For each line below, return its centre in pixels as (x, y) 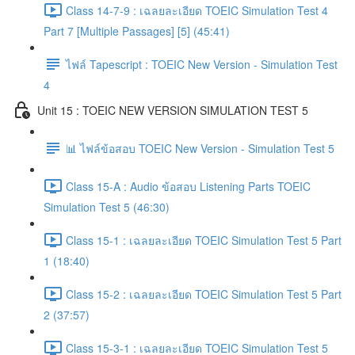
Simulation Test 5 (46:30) (107, 207)
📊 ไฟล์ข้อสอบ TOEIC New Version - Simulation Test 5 (200, 148)
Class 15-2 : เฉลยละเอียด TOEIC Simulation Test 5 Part (204, 294)
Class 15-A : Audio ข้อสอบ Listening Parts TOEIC (188, 186)
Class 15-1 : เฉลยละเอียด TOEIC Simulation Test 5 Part (204, 240)
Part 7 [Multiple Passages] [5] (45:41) (137, 31)
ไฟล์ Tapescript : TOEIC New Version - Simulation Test (202, 64)
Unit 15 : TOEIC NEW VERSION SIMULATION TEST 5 (173, 110)
